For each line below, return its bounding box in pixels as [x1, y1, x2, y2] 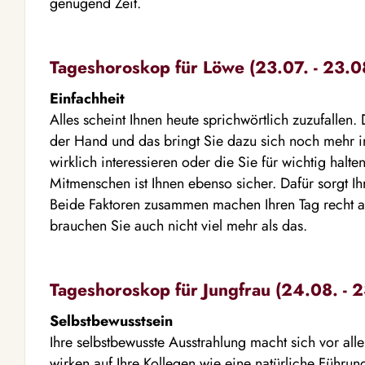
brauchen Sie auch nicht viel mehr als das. [50, 215, 307, 236]
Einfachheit [50, 88, 125, 109]
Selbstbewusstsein [50, 310, 173, 332]
